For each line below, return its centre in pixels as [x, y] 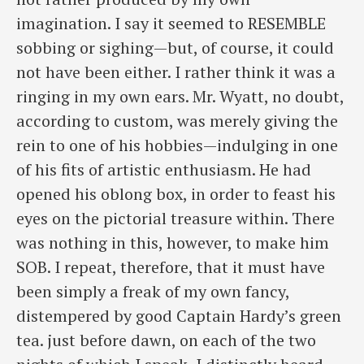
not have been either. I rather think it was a [176, 71]
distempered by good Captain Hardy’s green [179, 315]
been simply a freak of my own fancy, [153, 291]
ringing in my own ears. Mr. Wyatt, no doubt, [180, 96]
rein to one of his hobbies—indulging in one [177, 145]
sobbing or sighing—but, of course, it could [175, 47]
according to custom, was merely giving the [177, 120]
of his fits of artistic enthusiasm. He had [164, 169]
